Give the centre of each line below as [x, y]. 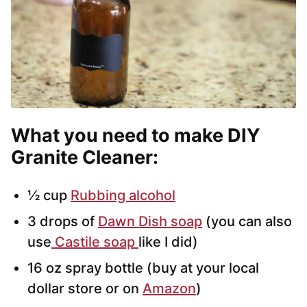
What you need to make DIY [136, 136]
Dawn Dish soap [150, 222]
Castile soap [95, 242]
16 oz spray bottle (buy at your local [143, 268]
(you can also [247, 222]
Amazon [169, 289]
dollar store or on [85, 289]
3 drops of [63, 222]
